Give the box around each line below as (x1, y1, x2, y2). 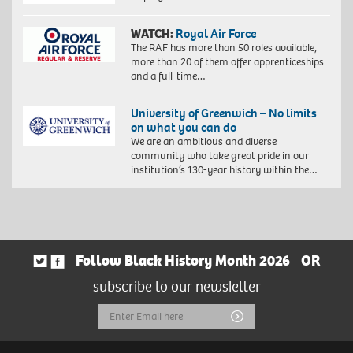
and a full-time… (130, 68, 206, 84)
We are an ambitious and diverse (130, 133, 277, 149)
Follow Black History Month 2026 (75, 251, 290, 270)
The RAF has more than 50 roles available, (130, 39, 317, 55)
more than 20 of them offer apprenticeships (130, 54, 324, 69)
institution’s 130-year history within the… (130, 162, 318, 177)
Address (97, 330, 147, 350)
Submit (243, 306, 287, 325)
